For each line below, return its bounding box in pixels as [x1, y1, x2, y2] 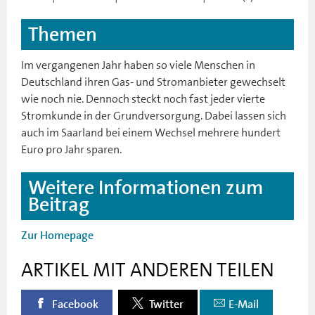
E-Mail [229, 297, 259, 311]
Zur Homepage [21, 228, 94, 243]
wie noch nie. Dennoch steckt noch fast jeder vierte [21, 91, 265, 106]
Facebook [50, 297, 98, 311]
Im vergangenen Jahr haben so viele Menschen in [21, 57, 255, 72]
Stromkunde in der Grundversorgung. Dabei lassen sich [21, 108, 286, 123]
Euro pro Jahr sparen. [21, 141, 122, 157]
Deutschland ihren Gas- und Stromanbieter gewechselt [21, 74, 285, 89]
